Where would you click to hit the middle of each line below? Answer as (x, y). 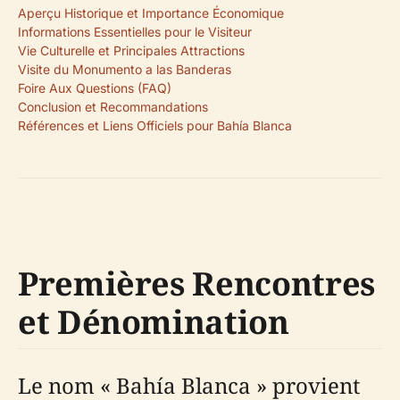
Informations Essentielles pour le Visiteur (135, 32)
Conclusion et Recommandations (113, 107)
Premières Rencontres (196, 283)
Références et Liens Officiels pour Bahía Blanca (155, 125)
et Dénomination (154, 322)
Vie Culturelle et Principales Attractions (131, 50)
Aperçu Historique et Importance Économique (151, 13)
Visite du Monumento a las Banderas (125, 69)
